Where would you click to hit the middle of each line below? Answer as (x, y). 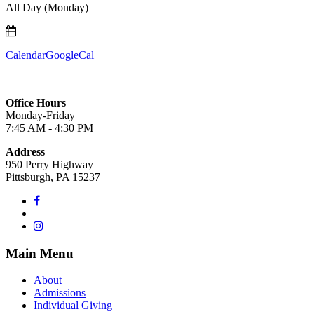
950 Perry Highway (49, 164)
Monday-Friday (40, 115)
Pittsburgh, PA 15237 (53, 177)
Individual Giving (73, 306)
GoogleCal (70, 55)
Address (25, 151)
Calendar (26, 55)
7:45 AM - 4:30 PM (49, 128)
